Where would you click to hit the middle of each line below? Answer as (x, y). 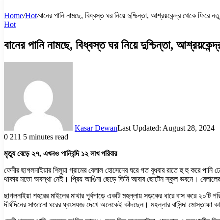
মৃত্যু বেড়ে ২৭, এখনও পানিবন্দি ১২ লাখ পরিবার (60, 153)
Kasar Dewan (96, 128)
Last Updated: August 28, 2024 (166, 128)
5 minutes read (46, 137)
